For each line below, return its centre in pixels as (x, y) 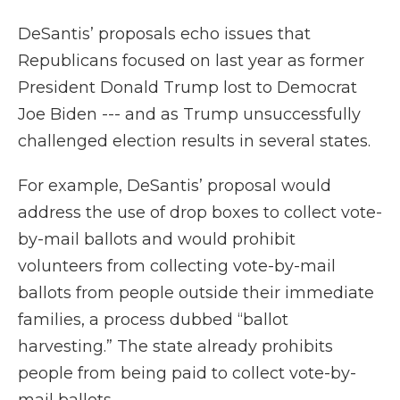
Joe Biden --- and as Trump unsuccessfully (189, 115)
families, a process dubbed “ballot (153, 320)
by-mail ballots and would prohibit (157, 240)
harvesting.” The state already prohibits (175, 347)
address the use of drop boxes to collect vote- (200, 213)
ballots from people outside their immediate (196, 293)
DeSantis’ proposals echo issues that (164, 34)
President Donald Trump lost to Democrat (187, 88)
